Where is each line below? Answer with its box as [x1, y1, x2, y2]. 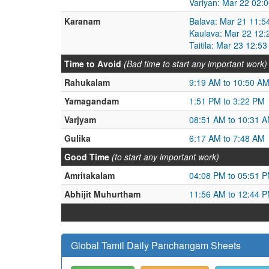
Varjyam [64, 113, 96, 125]
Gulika [64, 132, 91, 144]
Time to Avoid [64, 58, 121, 70]
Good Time [64, 151, 109, 163]
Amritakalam [64, 169, 115, 181]
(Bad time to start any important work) [124, 58, 267, 70]
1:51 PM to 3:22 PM [189, 95, 265, 107]
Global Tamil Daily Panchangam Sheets [71, 238, 241, 252]
